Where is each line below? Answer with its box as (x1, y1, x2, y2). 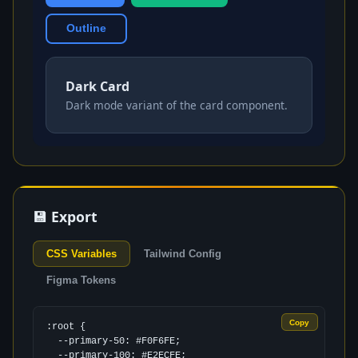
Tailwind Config (144, 247, 221, 260)
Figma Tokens (46, 273, 116, 286)
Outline (66, 22, 106, 35)
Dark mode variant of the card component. (66, 97, 288, 113)
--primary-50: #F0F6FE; (46, 335, 58, 347)
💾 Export (33, 206, 97, 226)
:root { (46, 320, 86, 332)
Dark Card (66, 77, 129, 95)
